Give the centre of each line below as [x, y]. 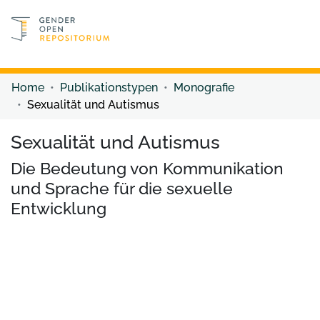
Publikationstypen [109, 87]
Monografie [204, 87]
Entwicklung [59, 208]
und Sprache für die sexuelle [122, 188]
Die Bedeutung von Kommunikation [147, 168]
